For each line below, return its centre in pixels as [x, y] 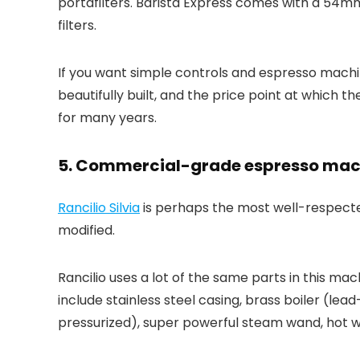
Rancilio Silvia [99, 207]
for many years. [107, 117]
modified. [86, 230]
